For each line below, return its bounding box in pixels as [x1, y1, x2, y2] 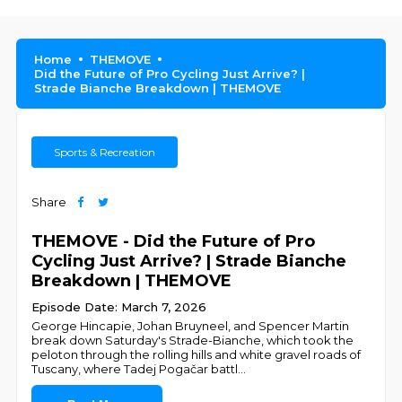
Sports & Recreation [54, 145, 156, 159]
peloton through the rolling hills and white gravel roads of [31, 347, 362, 362]
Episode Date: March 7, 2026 [31, 300, 207, 314]
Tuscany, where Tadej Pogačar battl [31, 362, 239, 376]
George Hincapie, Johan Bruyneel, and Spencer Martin [31, 319, 350, 333]
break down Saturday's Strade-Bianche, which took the [31, 333, 354, 347]
